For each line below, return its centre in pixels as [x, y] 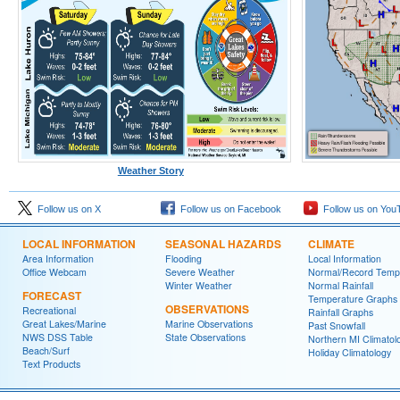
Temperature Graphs [353, 299]
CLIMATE [331, 244]
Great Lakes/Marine [64, 324]
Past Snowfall [337, 325]
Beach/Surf [46, 350]
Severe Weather [200, 272]
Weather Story [150, 171]
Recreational [49, 310]
